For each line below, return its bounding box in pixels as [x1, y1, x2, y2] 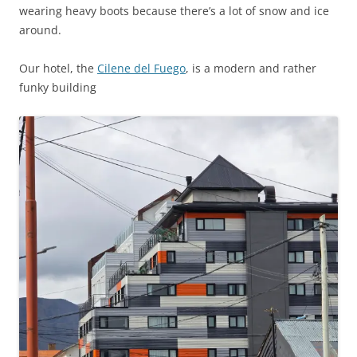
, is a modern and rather [186, 61, 316, 76]
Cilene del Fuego [97, 61, 186, 76]
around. [19, 22, 61, 38]
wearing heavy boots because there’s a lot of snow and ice [19, 3, 329, 19]
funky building [19, 80, 96, 96]
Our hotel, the [19, 61, 97, 76]
